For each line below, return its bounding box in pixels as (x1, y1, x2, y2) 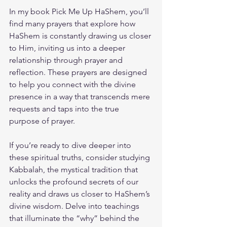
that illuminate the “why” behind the (9, 213, 141, 223)
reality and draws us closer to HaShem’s (9, 188, 152, 199)
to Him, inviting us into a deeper (9, 43, 127, 53)
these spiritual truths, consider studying (9, 152, 152, 162)
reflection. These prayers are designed (9, 67, 149, 77)
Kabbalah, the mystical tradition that (9, 164, 140, 174)
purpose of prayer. (9, 116, 75, 126)
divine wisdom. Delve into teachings (9, 201, 141, 211)
